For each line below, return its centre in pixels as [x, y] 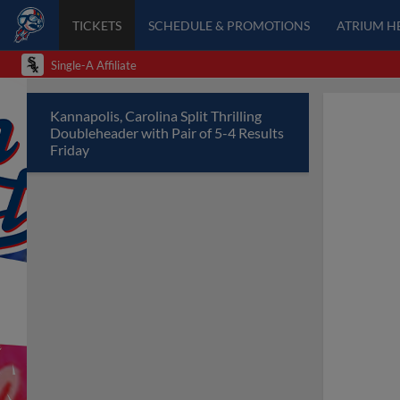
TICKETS [96, 25]
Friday [70, 150]
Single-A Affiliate [94, 65]
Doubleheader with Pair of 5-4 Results [167, 133]
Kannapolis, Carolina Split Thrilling [156, 116]
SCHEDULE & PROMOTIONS [229, 25]
